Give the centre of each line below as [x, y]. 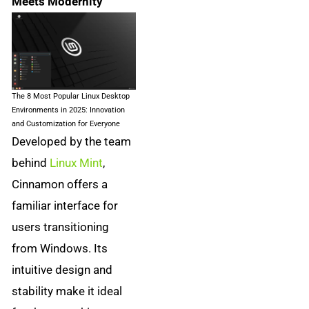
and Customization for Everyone [66, 124]
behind [31, 163]
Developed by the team [72, 142]
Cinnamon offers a [60, 185]
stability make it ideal [67, 291]
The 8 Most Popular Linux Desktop [71, 97]
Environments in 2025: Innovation [69, 110]
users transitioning [61, 227]
